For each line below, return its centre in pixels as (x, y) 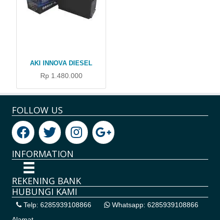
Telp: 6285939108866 (56, 205)
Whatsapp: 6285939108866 (154, 205)
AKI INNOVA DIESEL (61, 63)
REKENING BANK (46, 180)
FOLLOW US (37, 110)
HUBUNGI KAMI (44, 191)
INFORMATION (43, 154)
